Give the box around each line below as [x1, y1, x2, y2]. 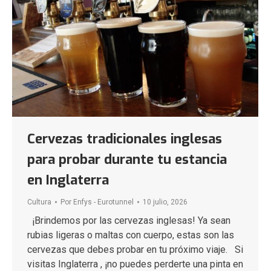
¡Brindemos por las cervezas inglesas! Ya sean [27, 215, 230, 227]
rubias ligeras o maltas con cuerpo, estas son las [27, 229, 234, 241]
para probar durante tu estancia [27, 151, 227, 169]
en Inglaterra [27, 171, 109, 189]
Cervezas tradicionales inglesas [27, 130, 222, 148]
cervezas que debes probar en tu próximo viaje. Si [27, 244, 243, 256]
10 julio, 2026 [143, 198, 188, 207]
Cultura [27, 198, 51, 207]
